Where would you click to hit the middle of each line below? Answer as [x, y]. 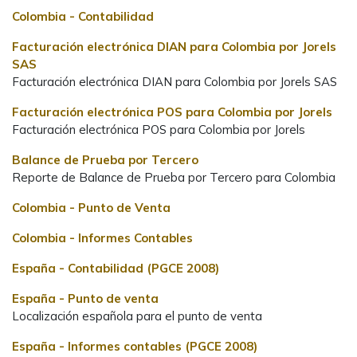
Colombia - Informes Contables [102, 237]
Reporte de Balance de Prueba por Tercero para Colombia [174, 177]
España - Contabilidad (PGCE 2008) [116, 268]
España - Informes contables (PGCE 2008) [135, 346]
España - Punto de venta [85, 298]
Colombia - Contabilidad [83, 16]
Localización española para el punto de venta [137, 316]
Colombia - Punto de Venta [91, 207]
